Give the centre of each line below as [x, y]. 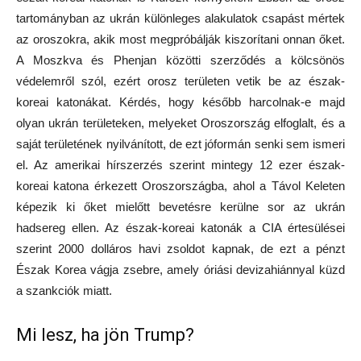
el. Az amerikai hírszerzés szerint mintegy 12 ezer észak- [180, 165]
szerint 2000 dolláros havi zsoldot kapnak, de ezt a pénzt [180, 249]
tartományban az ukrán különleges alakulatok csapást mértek [180, 19]
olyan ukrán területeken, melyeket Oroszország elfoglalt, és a [180, 123]
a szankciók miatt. [64, 291]
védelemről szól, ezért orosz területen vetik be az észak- [180, 81]
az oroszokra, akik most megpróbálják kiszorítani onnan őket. [180, 39]
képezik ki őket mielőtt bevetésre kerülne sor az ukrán [180, 207]
